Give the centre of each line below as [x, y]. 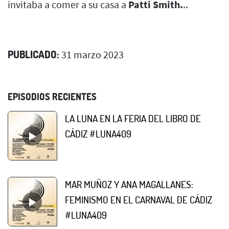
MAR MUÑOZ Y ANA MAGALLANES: [129, 184]
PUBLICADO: [33, 54]
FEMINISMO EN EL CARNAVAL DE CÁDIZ [139, 199]
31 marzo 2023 [91, 54]
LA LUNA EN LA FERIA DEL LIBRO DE [133, 118]
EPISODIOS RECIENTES [52, 96]
